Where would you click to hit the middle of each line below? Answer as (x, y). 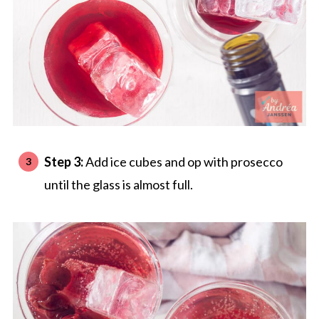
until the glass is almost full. (118, 184)
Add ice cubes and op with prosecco (184, 161)
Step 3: (64, 161)
